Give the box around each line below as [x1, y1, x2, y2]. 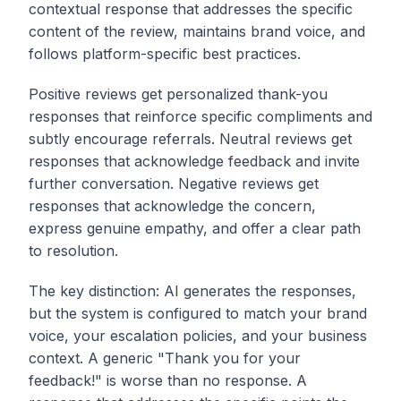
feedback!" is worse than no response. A [29, 371, 307, 389]
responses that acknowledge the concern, [29, 196, 316, 215]
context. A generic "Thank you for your [29, 348, 301, 367]
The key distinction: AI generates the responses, [29, 281, 356, 300]
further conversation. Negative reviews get [29, 174, 319, 192]
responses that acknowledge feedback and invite [29, 151, 360, 170]
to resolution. [29, 241, 118, 260]
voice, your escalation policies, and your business [29, 326, 367, 345]
